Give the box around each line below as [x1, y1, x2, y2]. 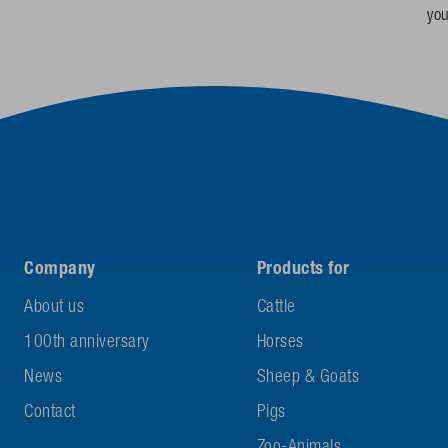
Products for [256, 261, 350, 280]
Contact [24, 404, 76, 423]
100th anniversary [24, 334, 150, 353]
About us [24, 299, 84, 318]
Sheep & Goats [256, 369, 360, 388]
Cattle [256, 299, 296, 318]
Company [24, 261, 96, 280]
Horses [256, 334, 304, 353]
